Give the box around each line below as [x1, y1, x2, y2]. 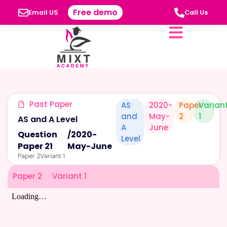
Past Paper [29, 98, 72, 109]
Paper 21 [18, 140, 53, 152]
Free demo [73, 7, 118, 18]
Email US [28, 8, 59, 17]
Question [18, 128, 57, 140]
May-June [67, 140, 112, 152]
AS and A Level [18, 113, 78, 125]
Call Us [184, 8, 208, 17]
